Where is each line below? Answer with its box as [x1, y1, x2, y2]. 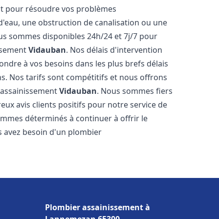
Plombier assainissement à [45, 202, 150, 213]
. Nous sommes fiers [97, 86, 173, 96]
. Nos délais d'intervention [66, 44, 163, 55]
